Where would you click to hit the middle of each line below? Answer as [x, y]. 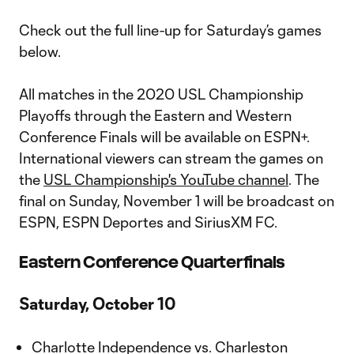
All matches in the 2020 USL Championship [161, 94]
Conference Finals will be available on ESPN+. [164, 137]
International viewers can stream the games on [171, 158]
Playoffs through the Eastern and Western [155, 115]
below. [40, 51]
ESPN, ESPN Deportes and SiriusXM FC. [148, 222]
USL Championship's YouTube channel [166, 179]
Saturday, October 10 [98, 303]
